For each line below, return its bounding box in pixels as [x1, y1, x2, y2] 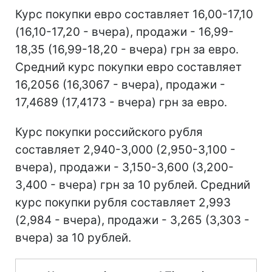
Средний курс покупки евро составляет [15, 60, 242, 74]
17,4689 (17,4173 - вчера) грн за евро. [15, 95, 227, 109]
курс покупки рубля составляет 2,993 [15, 195, 231, 209]
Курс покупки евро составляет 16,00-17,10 [15, 7, 253, 21]
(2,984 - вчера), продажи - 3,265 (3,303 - [15, 213, 250, 227]
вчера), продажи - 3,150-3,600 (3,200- [15, 160, 234, 174]
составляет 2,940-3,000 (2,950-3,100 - [15, 143, 236, 157]
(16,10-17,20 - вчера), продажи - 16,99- [15, 25, 234, 39]
